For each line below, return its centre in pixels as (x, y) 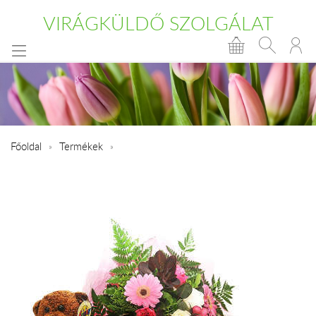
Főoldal (26, 146)
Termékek (81, 146)
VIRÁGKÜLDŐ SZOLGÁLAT (158, 23)
